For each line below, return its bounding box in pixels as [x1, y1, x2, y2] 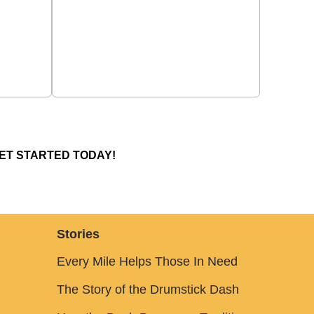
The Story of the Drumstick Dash [56, 282, 239, 296]
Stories [56, 227, 100, 241]
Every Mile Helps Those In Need [56, 254, 238, 268]
